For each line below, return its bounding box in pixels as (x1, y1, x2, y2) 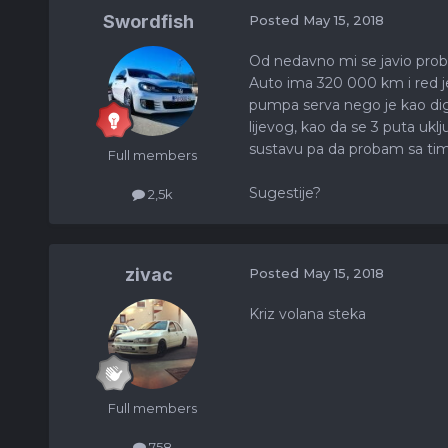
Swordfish (103, 11, 195, 33)
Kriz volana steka (248, 305, 366, 324)
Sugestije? (248, 184, 321, 203)
